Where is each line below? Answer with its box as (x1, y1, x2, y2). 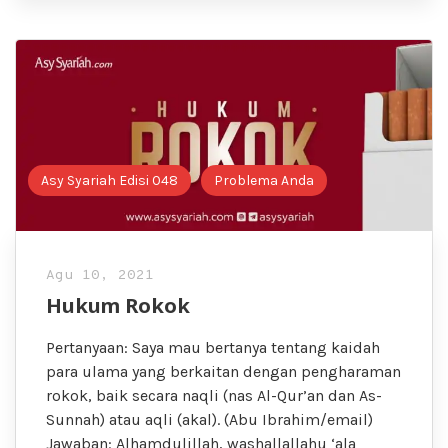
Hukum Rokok (46, 292, 190, 320)
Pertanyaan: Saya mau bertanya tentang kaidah (46, 338, 380, 358)
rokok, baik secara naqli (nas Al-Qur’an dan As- (46, 386, 382, 406)
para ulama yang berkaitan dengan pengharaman (46, 362, 401, 382)
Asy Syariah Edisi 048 (41, 172, 179, 190)
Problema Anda (214, 172, 315, 190)
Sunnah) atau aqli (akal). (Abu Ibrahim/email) (46, 410, 373, 430)
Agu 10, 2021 (46, 267, 154, 285)
